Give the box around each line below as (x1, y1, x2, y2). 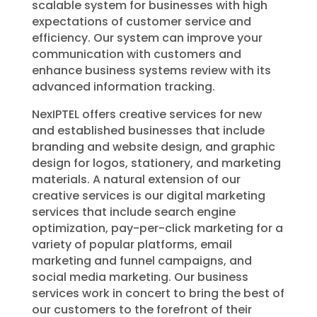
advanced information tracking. (31, 78, 215, 95)
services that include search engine (31, 203, 236, 220)
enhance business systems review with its (31, 62, 271, 79)
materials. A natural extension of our (31, 171, 241, 188)
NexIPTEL (31, 105, 79, 122)
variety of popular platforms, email (31, 236, 232, 253)
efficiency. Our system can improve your (31, 29, 263, 46)
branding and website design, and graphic (31, 138, 275, 155)
